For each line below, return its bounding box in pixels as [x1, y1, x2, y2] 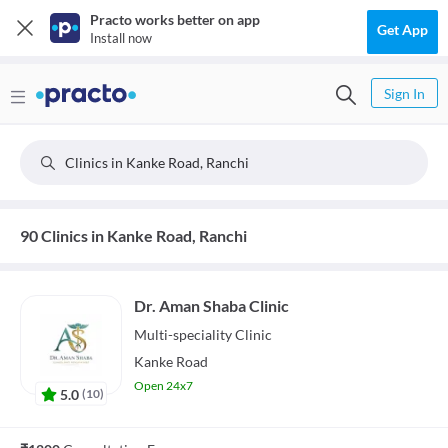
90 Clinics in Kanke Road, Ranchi [20, 226, 247, 245]
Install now [90, 30, 152, 46]
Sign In [384, 85, 425, 102]
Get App [377, 21, 428, 38]
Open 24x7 [134, 378, 193, 393]
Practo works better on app [90, 11, 260, 28]
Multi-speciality [134, 326, 232, 343]
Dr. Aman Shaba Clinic [134, 296, 289, 315]
